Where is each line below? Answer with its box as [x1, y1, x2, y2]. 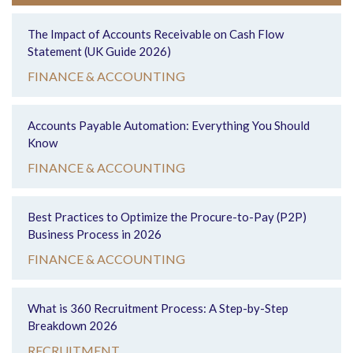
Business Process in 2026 [28, 227, 162, 241]
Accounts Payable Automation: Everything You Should [28, 118, 310, 132]
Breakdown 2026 [28, 318, 117, 333]
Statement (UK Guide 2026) [28, 44, 171, 58]
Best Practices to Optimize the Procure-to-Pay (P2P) [28, 210, 307, 224]
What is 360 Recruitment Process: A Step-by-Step [28, 301, 288, 315]
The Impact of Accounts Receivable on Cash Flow [28, 27, 284, 41]
